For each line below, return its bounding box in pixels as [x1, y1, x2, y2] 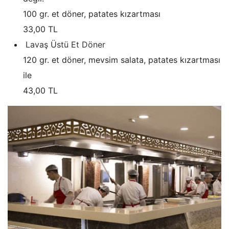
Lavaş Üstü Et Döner [26, 39, 105, 50]
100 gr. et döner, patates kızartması [23, 8, 161, 19]
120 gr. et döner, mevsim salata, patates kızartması [23, 54, 220, 65]
